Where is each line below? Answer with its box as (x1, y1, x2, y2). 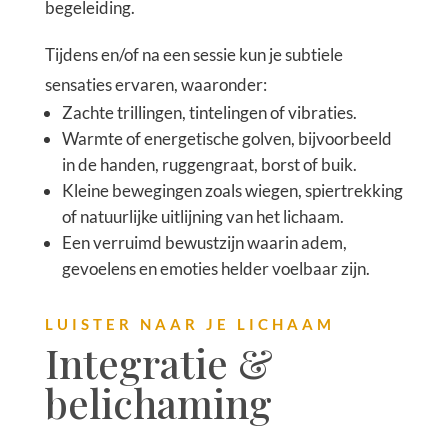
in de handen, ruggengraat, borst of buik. (61, 153, 357, 175)
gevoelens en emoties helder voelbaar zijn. (61, 257, 370, 279)
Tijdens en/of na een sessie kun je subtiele (44, 43, 343, 65)
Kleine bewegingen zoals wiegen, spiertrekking (61, 179, 403, 201)
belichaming (44, 375, 272, 429)
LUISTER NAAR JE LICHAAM (44, 314, 335, 333)
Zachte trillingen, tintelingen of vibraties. (61, 101, 357, 123)
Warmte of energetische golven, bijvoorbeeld (61, 127, 392, 149)
